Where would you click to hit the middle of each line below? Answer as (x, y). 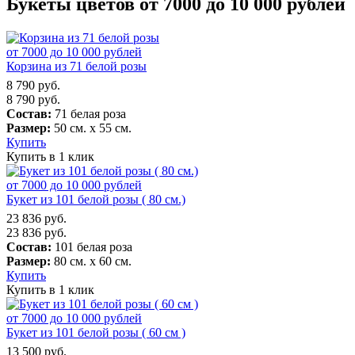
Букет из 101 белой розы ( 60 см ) (96, 332)
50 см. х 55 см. (91, 128)
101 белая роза (92, 246)
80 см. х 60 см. (91, 261)
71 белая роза (89, 113)
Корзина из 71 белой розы (76, 66)
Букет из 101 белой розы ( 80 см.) (96, 199)
